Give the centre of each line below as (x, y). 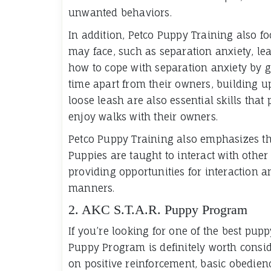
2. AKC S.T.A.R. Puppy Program (158, 209)
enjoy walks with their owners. (143, 116)
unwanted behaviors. (120, 12)
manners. (92, 188)
